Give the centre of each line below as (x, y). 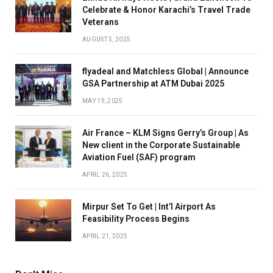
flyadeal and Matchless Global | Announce (165, 71)
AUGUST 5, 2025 (107, 39)
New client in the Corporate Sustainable (161, 145)
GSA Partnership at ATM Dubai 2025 (153, 83)
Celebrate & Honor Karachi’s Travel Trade (166, 9)
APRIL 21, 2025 (105, 236)
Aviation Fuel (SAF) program (139, 157)
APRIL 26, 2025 (105, 174)
